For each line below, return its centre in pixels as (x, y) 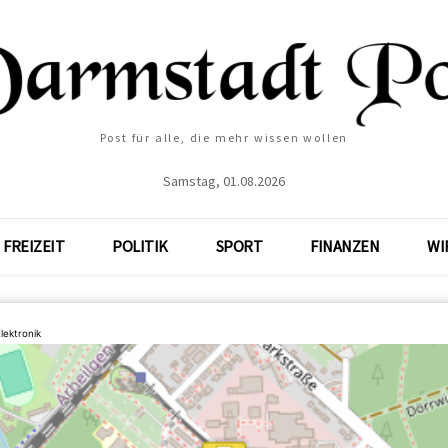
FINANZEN (345, 246)
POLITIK (140, 246)
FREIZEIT (34, 246)
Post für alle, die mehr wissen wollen (224, 137)
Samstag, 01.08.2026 (224, 181)
